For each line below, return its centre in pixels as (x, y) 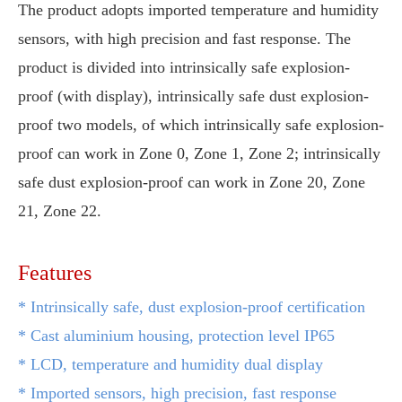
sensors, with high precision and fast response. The (184, 39)
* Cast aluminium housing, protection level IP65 (176, 336)
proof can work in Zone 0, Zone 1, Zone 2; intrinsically (199, 153)
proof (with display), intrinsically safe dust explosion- (193, 96)
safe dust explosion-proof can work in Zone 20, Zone (192, 182)
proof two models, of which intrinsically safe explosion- (201, 125)
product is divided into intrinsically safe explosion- (184, 67)
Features (55, 273)
